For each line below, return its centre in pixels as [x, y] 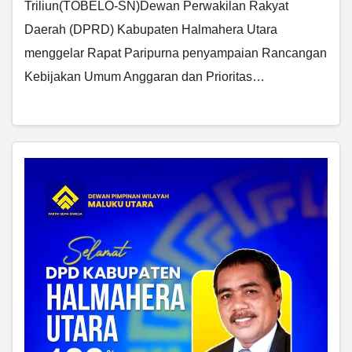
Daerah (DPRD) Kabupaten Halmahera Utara [151, 30]
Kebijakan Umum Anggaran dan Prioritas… [145, 77]
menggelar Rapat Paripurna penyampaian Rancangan [176, 53]
